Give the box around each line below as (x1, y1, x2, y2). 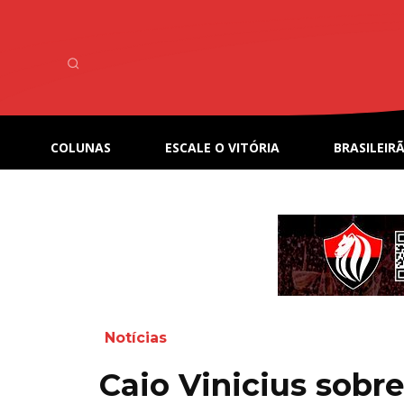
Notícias (105, 329, 167, 346)
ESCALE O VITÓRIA (165, 139, 280, 157)
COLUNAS (50, 139, 111, 157)
